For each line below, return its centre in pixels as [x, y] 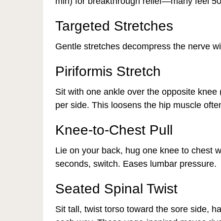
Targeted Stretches [114, 26]
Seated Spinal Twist [116, 189]
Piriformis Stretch [108, 71]
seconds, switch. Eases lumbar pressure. [136, 164]
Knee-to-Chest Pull [114, 130]
